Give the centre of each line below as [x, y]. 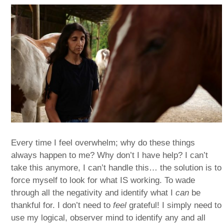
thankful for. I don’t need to [62, 205]
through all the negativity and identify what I [93, 193]
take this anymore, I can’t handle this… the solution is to [116, 168]
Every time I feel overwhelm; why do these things [103, 143]
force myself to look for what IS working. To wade [103, 180]
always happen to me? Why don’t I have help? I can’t [110, 155]
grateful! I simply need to [174, 205]
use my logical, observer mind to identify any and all [108, 218]
